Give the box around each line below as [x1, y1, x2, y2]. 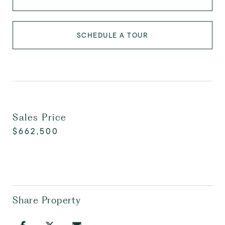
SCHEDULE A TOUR [76, 30, 149, 40]
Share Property [13, 194, 81, 206]
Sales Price [13, 111, 67, 123]
